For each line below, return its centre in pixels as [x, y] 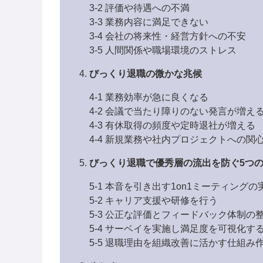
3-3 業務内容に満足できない [149, 22]
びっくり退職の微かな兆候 [146, 73]
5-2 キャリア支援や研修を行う [154, 200]
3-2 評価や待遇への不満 [139, 8]
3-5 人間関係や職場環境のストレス [163, 50]
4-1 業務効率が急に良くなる [149, 97]
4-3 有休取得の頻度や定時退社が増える [172, 125]
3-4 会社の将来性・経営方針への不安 [168, 36]
